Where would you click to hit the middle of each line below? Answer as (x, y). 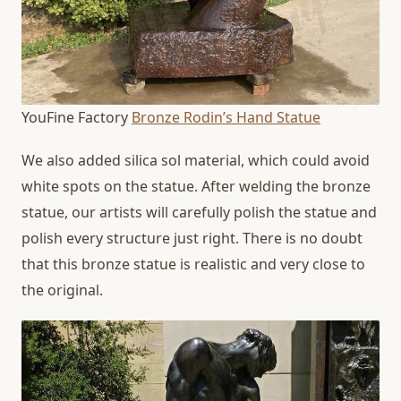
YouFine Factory (77, 117)
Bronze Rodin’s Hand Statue (226, 117)
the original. (62, 290)
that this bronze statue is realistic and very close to (193, 264)
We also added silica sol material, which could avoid (196, 160)
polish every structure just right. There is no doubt (192, 238)
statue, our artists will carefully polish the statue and (199, 212)
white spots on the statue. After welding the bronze (196, 186)
